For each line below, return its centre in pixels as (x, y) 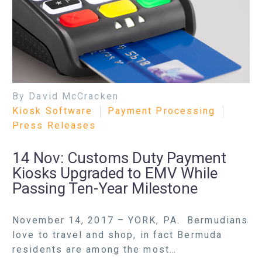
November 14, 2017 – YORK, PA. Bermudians (130, 220)
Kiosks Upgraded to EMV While (115, 173)
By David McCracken (65, 96)
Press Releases (54, 126)
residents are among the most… (94, 250)
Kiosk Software (53, 111)
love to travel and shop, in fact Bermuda (118, 235)
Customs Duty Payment (147, 158)
